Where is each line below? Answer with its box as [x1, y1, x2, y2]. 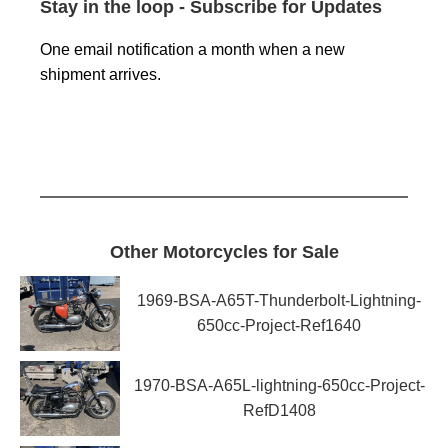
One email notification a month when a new [40, 41, 345, 59]
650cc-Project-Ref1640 [197, 317, 361, 335]
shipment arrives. [40, 66, 161, 84]
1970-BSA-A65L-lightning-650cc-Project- [133, 377, 425, 395]
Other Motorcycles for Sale [109, 241, 339, 262]
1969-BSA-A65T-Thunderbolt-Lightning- [137, 292, 421, 310]
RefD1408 [242, 402, 316, 420]
